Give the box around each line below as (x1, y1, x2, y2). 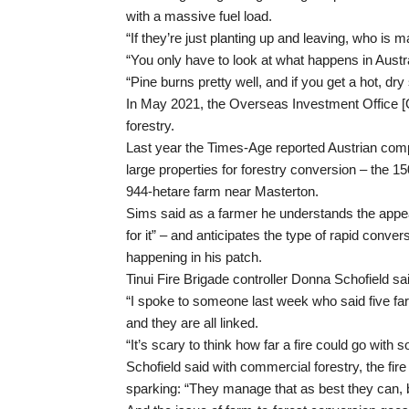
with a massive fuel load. (126, 8, 272, 24)
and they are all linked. (126, 315, 258, 330)
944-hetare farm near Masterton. (126, 184, 319, 199)
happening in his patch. (126, 249, 262, 265)
